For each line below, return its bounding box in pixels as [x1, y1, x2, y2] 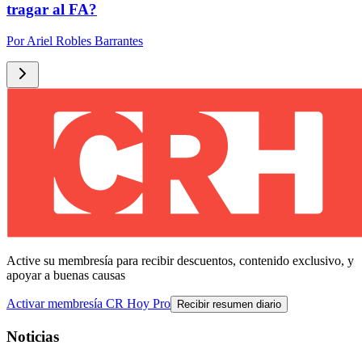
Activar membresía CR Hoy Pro [6, 297, 170, 310]
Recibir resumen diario [177, 298, 281, 310]
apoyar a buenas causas [6, 268, 125, 282]
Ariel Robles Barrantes [27, 34, 143, 48]
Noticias [6, 327, 59, 345]
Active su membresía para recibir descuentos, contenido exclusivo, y [6, 254, 354, 267]
